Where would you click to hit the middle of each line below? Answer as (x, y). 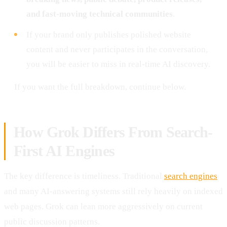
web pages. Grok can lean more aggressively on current (103, 206)
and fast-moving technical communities (100, 14)
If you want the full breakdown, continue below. (100, 87)
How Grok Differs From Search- (113, 132)
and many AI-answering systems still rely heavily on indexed (113, 191)
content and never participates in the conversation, (117, 49)
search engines (191, 176)
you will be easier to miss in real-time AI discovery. (118, 64)
